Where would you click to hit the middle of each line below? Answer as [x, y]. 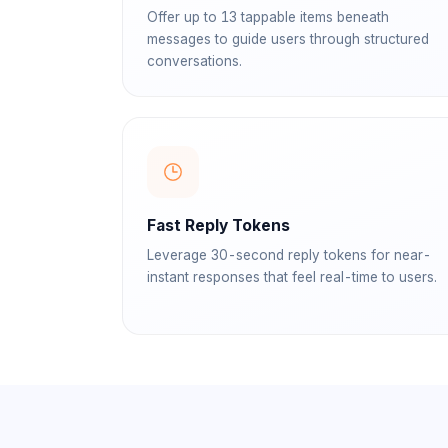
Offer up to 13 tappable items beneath [268, 17]
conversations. [194, 61]
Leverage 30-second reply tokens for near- [289, 255]
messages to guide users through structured [288, 39]
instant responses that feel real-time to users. [292, 277]
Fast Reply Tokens [218, 225]
